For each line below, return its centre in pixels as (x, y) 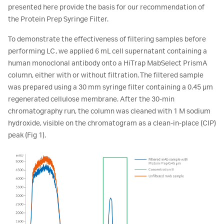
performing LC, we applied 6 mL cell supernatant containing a (107, 51)
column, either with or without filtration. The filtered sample (106, 75)
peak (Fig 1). (27, 135)
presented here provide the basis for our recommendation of (106, 7)
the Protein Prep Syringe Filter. (58, 19)
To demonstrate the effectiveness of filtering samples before (107, 39)
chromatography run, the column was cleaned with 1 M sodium (109, 111)
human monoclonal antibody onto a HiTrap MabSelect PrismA (108, 63)
